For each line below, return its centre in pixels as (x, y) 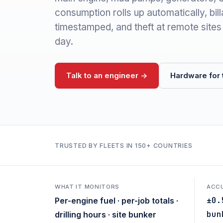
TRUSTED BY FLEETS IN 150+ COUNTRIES (124, 145)
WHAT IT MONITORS (87, 187)
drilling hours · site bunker (106, 215)
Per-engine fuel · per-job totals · (116, 201)
